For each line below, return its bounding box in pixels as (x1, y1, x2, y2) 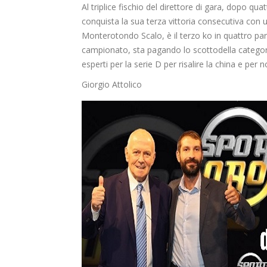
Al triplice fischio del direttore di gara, (82, 1, 224, 13)
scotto (193, 44, 218, 56)
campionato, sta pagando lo (82, 44, 193, 56)
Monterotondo (82, 30, 139, 42)
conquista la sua (82, 15, 147, 27)
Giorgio (82, 79, 112, 91)
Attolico (112, 79, 142, 91)
